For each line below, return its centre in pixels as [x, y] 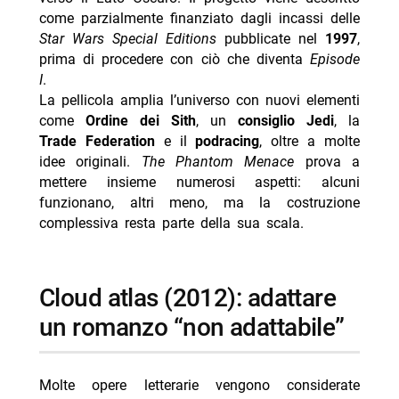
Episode [335, 59]
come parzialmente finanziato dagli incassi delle [199, 18]
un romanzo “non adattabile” [191, 327]
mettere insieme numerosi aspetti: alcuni [199, 182]
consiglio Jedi [286, 120]
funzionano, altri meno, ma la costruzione [199, 202]
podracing [228, 141]
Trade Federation [97, 141]
